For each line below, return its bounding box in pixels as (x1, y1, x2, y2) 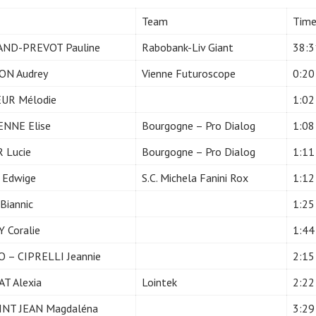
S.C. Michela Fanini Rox (142, 170, 248, 185)
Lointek (142, 274, 177, 289)
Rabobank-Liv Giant (142, 39, 233, 54)
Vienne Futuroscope (142, 66, 236, 80)
